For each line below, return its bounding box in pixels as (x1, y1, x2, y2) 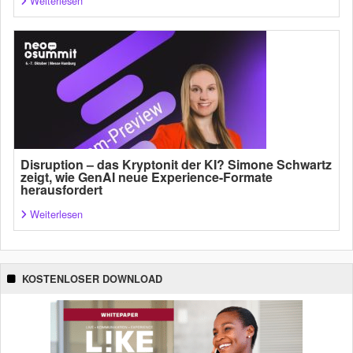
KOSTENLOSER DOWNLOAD (22, 272, 162, 287)
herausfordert (20, 180, 102, 199)
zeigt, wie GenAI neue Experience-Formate (20, 168, 273, 187)
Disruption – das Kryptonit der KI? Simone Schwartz (20, 155, 332, 174)
